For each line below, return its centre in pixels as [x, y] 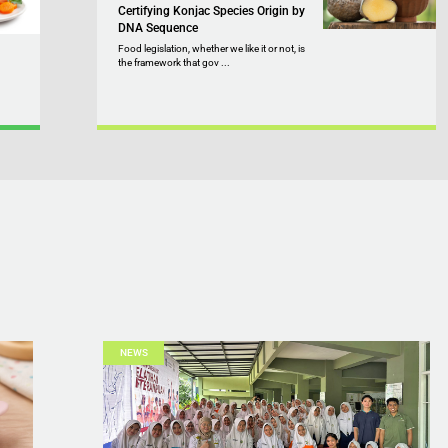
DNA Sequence [157, 28]
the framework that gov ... [173, 63]
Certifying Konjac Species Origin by [211, 11]
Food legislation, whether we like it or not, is [211, 49]
